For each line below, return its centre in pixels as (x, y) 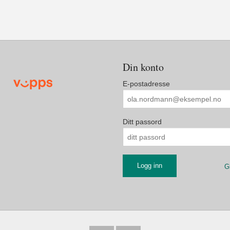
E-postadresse (146, 84)
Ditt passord (142, 122)
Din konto (143, 67)
